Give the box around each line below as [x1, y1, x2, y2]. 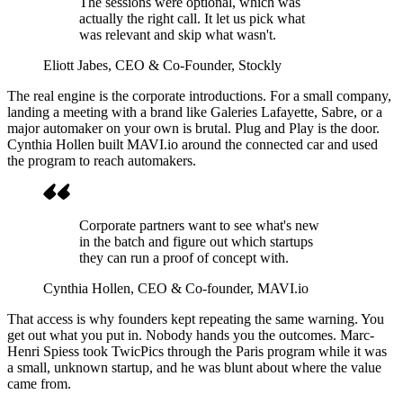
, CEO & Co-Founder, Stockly [108, 57, 282, 73]
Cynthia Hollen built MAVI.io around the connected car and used [7, 136, 378, 152]
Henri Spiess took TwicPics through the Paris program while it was [7, 343, 387, 359]
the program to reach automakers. [7, 152, 196, 168]
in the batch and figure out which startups [79, 233, 313, 249]
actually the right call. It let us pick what [79, 10, 305, 26]
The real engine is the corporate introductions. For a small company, [7, 87, 391, 103]
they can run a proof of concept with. [79, 249, 289, 265]
